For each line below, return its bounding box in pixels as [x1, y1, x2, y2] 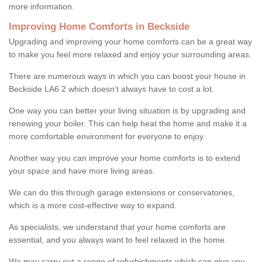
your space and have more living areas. [9, 166, 155, 175]
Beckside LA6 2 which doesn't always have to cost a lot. [9, 84, 214, 94]
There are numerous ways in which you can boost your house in [9, 71, 246, 81]
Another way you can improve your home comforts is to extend [9, 153, 240, 163]
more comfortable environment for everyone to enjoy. [9, 131, 205, 141]
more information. [9, 1, 77, 11]
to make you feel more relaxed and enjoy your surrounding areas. [9, 49, 251, 59]
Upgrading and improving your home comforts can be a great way [9, 36, 252, 46]
